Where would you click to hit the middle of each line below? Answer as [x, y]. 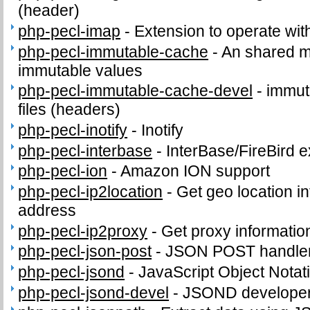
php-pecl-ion [63, 171]
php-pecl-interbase [85, 151]
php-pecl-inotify [73, 130]
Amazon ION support [195, 171]
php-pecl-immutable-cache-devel [136, 91]
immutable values [81, 70]
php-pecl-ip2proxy [83, 231]
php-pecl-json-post [85, 252]
